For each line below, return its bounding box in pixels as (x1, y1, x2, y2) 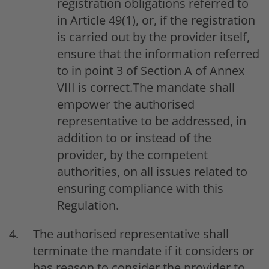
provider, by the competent (57, 146, 208, 163)
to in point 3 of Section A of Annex (57, 62, 244, 79)
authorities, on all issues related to (57, 163, 247, 180)
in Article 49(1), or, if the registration (57, 11, 255, 28)
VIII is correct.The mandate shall (57, 79, 235, 95)
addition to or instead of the (57, 129, 211, 146)
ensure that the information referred (57, 45, 259, 62)
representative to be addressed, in (57, 112, 246, 129)
